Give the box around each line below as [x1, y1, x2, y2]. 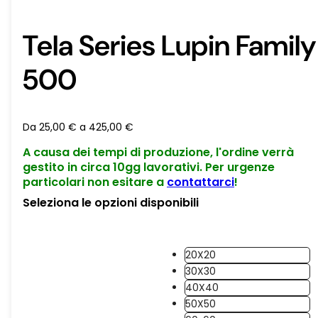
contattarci [167, 173, 234, 190]
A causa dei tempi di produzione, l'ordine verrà [23, 143, 294, 160]
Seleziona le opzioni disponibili [23, 194, 199, 211]
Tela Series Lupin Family [23, 26, 316, 64]
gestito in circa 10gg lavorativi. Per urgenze [23, 158, 275, 175]
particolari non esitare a [23, 173, 167, 190]
